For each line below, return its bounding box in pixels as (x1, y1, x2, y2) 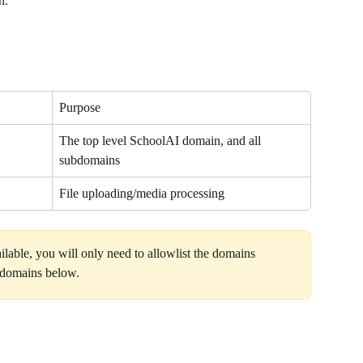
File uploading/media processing (59, 186, 224, 200)
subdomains (59, 152, 120, 167)
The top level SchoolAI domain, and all (59, 133, 264, 147)
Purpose (59, 100, 100, 114)
